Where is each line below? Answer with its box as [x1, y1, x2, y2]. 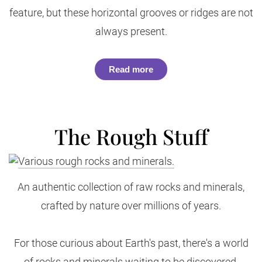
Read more [109, 64, 153, 74]
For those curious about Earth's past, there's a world [13, 237, 249, 249]
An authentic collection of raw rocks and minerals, [18, 181, 244, 193]
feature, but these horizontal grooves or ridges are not [9, 6, 253, 19]
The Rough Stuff [54, 122, 208, 150]
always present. [95, 25, 167, 37]
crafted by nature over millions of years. [41, 199, 221, 212]
